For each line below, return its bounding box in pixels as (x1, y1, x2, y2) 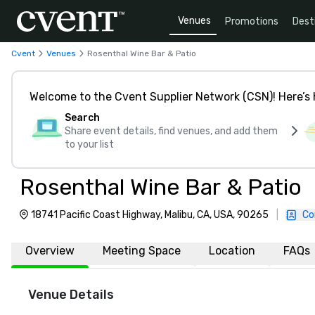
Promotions (225, 15, 278, 27)
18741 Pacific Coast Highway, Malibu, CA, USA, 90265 (31, 209, 269, 221)
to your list (65, 139, 114, 150)
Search (65, 112, 100, 124)
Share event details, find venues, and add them (65, 125, 278, 137)
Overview (25, 244, 75, 257)
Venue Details (28, 287, 114, 302)
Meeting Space (103, 244, 181, 257)
